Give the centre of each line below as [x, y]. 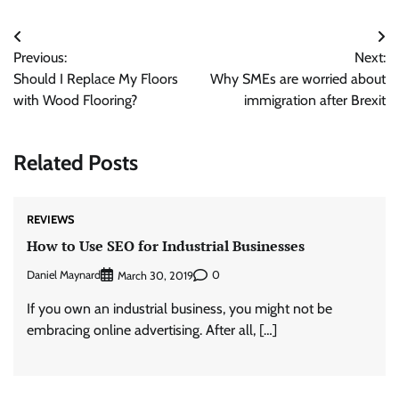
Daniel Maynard [64, 275]
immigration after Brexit [315, 100]
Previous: [40, 57]
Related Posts [76, 162]
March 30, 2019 [155, 275]
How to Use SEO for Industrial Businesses [166, 246]
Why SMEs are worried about [298, 79]
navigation [61, 73]
